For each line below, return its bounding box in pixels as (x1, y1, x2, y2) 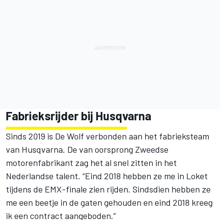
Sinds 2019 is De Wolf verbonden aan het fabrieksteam (6, 130, 209, 141)
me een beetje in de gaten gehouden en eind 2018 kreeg (6, 196, 213, 208)
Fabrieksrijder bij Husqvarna (6, 108, 151, 123)
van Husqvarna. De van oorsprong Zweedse (6, 143, 168, 155)
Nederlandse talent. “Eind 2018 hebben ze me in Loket (6, 170, 208, 181)
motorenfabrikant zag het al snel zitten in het (6, 157, 177, 168)
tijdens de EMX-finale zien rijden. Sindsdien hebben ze (6, 183, 211, 194)
